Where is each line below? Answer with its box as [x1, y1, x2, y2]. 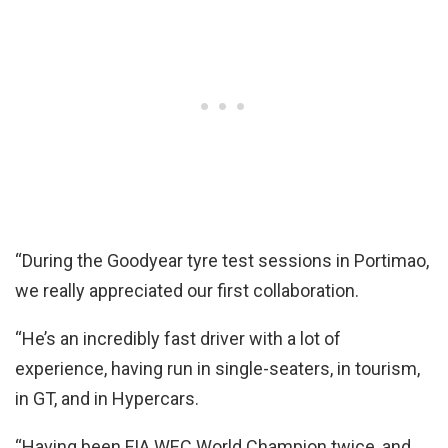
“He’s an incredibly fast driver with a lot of [15, 327, 341, 349]
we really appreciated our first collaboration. [15, 279, 359, 301]
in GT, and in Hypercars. [15, 387, 199, 409]
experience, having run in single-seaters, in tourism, [15, 357, 420, 379]
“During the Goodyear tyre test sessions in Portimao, [15, 249, 429, 271]
